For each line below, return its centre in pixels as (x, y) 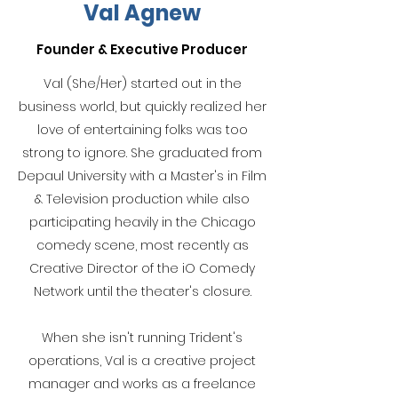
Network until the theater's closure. (142, 291)
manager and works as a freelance (142, 384)
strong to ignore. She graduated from (142, 153)
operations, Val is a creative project (142, 361)
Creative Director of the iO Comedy (142, 268)
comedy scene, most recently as (142, 245)
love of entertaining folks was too (142, 130)
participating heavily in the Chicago (142, 222)
